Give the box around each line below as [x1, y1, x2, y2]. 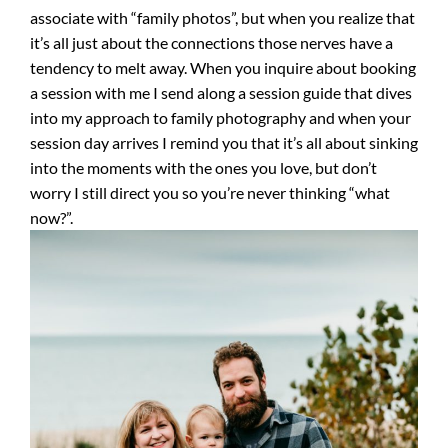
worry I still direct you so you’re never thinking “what [30, 183, 390, 202]
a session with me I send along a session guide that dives [30, 83, 412, 102]
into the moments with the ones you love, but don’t [30, 158, 377, 177]
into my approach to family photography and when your [30, 108, 411, 127]
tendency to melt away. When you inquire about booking [30, 58, 416, 77]
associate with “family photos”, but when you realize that [30, 8, 415, 27]
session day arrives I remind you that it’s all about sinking [30, 133, 418, 152]
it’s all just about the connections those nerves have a [30, 33, 393, 52]
